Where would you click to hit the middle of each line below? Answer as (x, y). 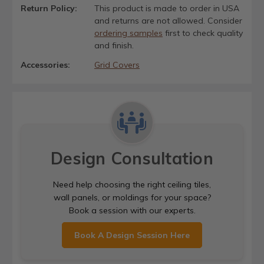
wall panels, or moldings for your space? (132, 197)
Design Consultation (132, 158)
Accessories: (45, 65)
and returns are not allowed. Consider (168, 21)
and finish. (114, 46)
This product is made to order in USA (166, 9)
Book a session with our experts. (132, 210)
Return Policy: (49, 9)
